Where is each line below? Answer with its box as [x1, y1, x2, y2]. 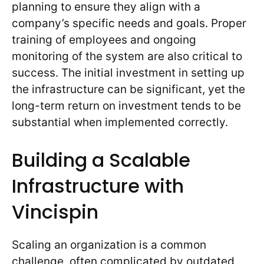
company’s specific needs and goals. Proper [12, 16, 246, 30]
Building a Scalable [12, 147, 190, 174]
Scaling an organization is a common [12, 238, 206, 252]
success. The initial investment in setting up [12, 65, 245, 80]
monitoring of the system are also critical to [12, 49, 242, 63]
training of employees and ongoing [12, 32, 196, 47]
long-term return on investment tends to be [12, 98, 241, 113]
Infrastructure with [12, 173, 184, 200]
